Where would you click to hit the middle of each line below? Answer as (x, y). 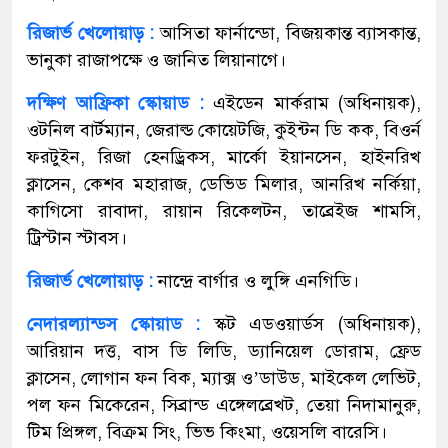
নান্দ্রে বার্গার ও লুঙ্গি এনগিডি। (258, 280)
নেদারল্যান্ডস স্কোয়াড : (114, 323)
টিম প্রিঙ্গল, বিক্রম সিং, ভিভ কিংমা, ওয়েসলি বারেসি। (207, 431)
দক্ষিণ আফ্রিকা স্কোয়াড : (115, 102)
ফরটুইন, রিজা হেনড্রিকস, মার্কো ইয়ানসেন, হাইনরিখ (224, 156)
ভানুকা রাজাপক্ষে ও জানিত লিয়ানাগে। (156, 59)
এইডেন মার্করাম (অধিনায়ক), (317, 102)
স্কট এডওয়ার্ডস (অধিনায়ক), (317, 323)
